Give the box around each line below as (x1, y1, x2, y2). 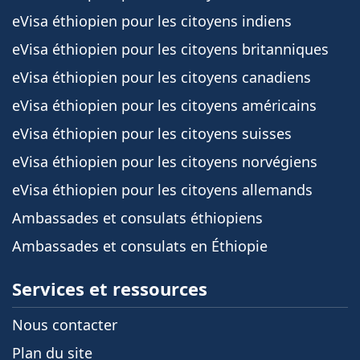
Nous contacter (12, 315, 117, 334)
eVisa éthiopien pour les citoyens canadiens (12, 67, 311, 87)
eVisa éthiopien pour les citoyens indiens (12, 11, 292, 31)
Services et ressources (12, 276, 207, 301)
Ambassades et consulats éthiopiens (12, 208, 263, 227)
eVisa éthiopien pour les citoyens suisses (12, 124, 292, 143)
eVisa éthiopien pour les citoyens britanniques (12, 39, 329, 59)
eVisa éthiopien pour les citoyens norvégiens (12, 152, 317, 171)
